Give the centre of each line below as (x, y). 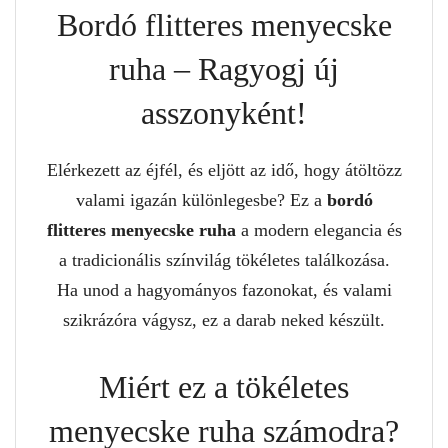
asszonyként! (224, 112)
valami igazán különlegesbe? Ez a (201, 199)
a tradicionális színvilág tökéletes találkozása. (224, 259)
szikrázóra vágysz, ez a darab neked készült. (224, 319)
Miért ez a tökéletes (224, 386)
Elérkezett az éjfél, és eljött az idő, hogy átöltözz (224, 169)
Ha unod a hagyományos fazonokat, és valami (224, 289)
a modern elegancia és (318, 229)
